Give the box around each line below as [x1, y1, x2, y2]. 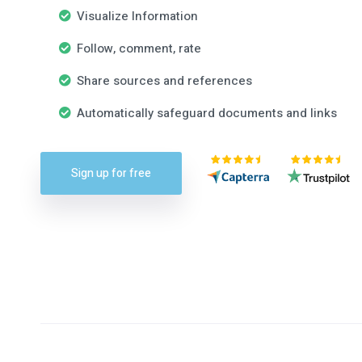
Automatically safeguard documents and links [77, 103, 337, 122]
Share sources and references [77, 71, 257, 90]
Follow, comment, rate [77, 39, 206, 57]
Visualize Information [77, 6, 198, 25]
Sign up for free [71, 164, 151, 182]
